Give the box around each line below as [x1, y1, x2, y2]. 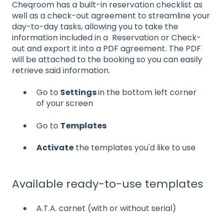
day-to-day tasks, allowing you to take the [12, 21, 178, 33]
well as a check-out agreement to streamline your [12, 10, 210, 22]
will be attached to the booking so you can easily [12, 54, 202, 66]
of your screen [36, 98, 93, 110]
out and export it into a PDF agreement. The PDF [12, 43, 201, 55]
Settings [60, 87, 98, 99]
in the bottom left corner [98, 87, 197, 99]
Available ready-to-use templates [12, 176, 203, 192]
